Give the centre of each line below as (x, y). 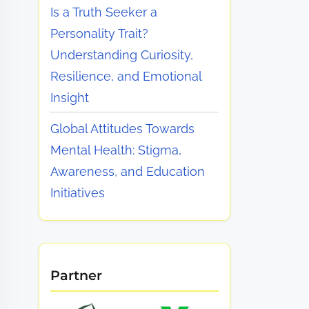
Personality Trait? (100, 33)
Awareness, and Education (128, 172)
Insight (70, 97)
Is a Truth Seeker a (104, 12)
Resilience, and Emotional (126, 76)
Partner (77, 276)
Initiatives (78, 193)
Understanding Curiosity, (122, 54)
